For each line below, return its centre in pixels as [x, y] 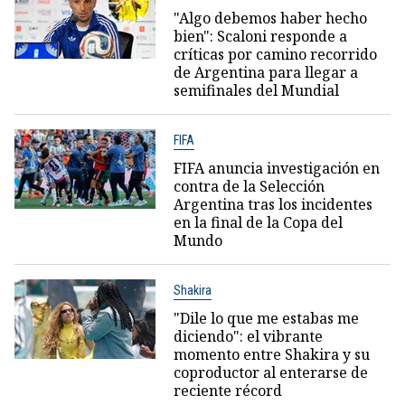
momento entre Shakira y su [271, 355]
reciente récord [227, 391]
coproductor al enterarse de [270, 373]
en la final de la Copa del [258, 223]
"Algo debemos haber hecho [270, 19]
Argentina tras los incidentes [273, 205]
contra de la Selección [249, 187]
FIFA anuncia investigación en [276, 169]
